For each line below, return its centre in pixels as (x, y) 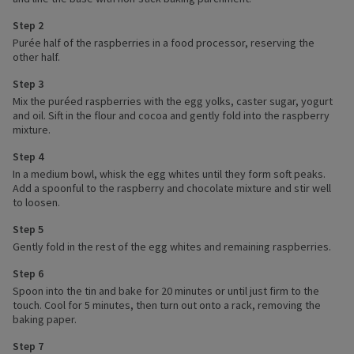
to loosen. (36, 203)
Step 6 (28, 274)
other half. (36, 57)
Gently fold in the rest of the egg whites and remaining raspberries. (172, 247)
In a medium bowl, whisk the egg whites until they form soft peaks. (169, 174)
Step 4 (28, 157)
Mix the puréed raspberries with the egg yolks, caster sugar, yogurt (173, 102)
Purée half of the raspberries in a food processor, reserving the (164, 43)
